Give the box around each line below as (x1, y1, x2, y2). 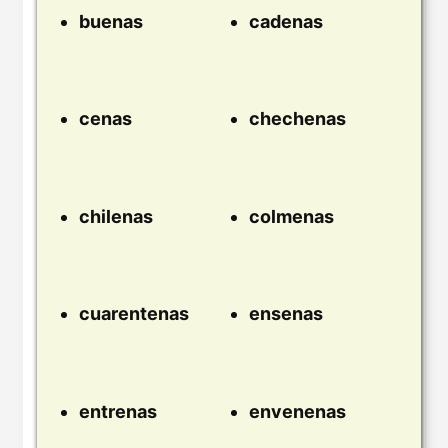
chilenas (79, 205, 153, 227)
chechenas (249, 108, 346, 130)
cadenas (249, 10, 323, 32)
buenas (79, 10, 143, 32)
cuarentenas (79, 303, 189, 325)
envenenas (249, 401, 346, 423)
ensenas (249, 303, 323, 325)
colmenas (249, 205, 334, 227)
